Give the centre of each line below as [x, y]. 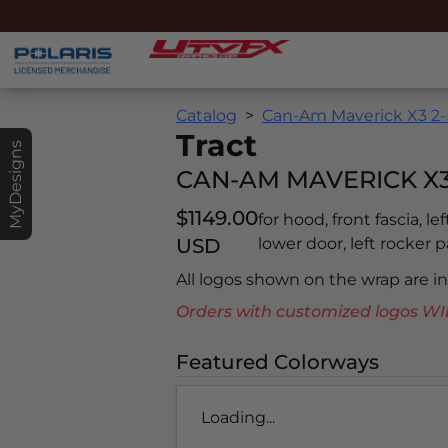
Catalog [206, 116]
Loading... [238, 418]
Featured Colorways [277, 362]
